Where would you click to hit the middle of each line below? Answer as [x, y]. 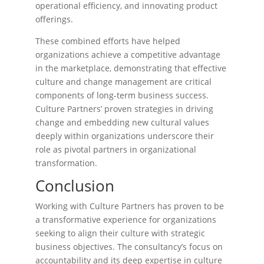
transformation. [66, 163]
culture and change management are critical [123, 82]
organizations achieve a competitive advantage [128, 55]
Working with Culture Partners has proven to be [130, 206]
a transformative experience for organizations [126, 220]
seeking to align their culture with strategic [120, 233]
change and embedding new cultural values [122, 122]
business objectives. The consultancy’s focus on [129, 247]
